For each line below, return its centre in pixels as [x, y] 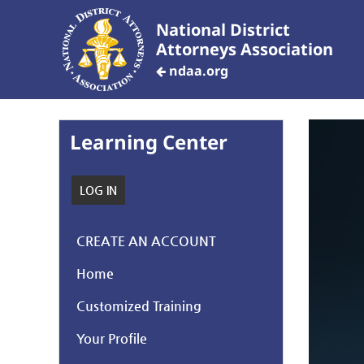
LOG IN [98, 190]
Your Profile [112, 338]
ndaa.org [197, 70]
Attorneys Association [245, 49]
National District [223, 29]
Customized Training [139, 305]
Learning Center [149, 141]
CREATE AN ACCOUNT [147, 240]
